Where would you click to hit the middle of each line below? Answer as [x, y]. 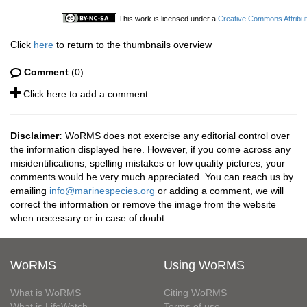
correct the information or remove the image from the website [143, 204]
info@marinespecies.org [102, 191]
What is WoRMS [46, 293]
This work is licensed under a [168, 19]
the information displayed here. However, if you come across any [150, 149]
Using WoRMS [204, 265]
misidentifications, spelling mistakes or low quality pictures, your [148, 163]
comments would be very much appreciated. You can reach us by [152, 177]
